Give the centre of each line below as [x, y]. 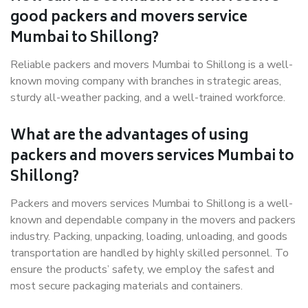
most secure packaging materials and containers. [126, 286]
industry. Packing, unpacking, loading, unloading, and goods [149, 236]
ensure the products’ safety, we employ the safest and [142, 269]
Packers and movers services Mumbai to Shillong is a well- [152, 203]
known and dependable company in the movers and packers [153, 220]
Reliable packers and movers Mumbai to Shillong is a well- [152, 65]
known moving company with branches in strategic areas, [146, 81]
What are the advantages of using [129, 136]
